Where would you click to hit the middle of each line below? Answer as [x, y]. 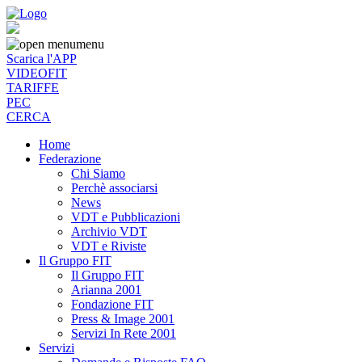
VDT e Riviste [109, 246]
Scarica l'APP [42, 59]
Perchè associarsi [114, 188]
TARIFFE [33, 88]
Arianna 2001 [106, 290]
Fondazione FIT [112, 304]
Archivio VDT [109, 232]
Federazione [70, 159]
